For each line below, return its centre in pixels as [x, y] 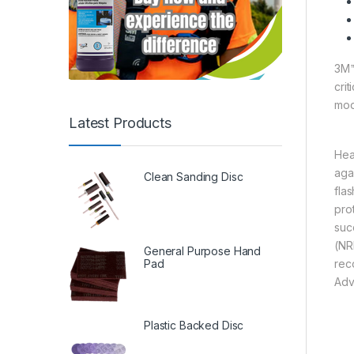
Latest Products [120, 122]
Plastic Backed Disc [194, 326]
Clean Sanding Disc [194, 177]
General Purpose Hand [203, 251]
